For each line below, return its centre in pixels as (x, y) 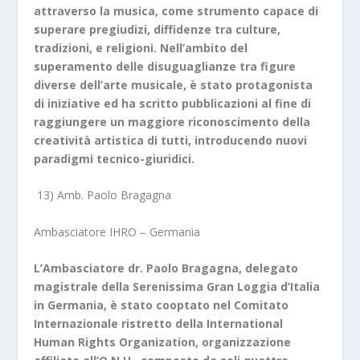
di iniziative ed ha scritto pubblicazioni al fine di (173, 104)
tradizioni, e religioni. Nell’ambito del (141, 48)
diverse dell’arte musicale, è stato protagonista (174, 85)
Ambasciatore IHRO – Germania (117, 231)
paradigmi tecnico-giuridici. (115, 159)
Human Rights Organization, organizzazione (163, 342)
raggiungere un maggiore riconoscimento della (172, 122)
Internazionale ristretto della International (159, 324)
